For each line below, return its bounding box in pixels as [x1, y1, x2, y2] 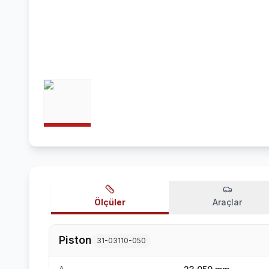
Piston [59, 234, 92, 246]
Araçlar [213, 197, 242, 207]
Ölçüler [94, 197, 125, 207]
